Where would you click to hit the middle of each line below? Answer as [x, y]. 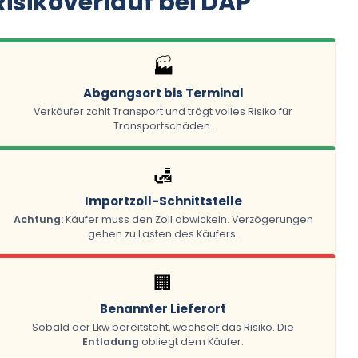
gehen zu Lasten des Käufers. [163, 234]
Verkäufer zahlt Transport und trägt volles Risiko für [163, 111]
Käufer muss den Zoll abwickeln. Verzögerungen [188, 219]
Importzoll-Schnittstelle [163, 201]
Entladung [111, 342]
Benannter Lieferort [163, 309]
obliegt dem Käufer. [191, 342]
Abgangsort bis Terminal [163, 93]
